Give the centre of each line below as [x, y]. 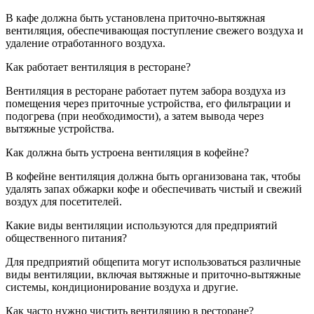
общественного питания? [66, 238]
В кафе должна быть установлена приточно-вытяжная [135, 18]
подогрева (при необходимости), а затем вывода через [135, 116]
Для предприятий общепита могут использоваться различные [153, 261]
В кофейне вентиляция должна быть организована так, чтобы [153, 176]
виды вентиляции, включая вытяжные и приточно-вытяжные [153, 274]
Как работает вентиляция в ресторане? [98, 67]
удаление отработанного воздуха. [86, 43]
